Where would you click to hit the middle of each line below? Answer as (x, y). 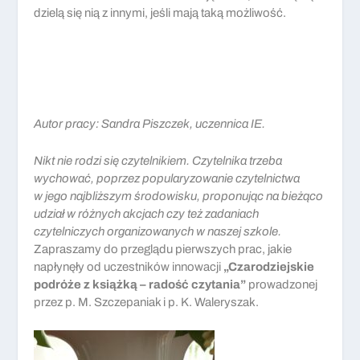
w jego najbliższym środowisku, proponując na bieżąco (179, 196)
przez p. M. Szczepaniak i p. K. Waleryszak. (147, 302)
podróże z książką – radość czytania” (141, 284)
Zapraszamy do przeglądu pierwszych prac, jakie (163, 249)
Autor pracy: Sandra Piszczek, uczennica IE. (150, 123)
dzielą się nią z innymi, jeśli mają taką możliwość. (160, 12)
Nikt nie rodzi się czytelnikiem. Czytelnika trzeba (158, 160)
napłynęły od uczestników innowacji (129, 266)
